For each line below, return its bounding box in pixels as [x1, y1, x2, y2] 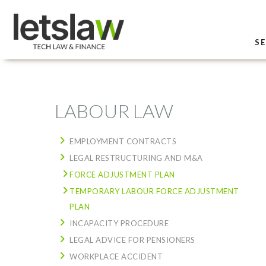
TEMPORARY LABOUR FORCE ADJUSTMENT [69, 186, 239, 196]
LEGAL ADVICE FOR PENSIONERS [69, 235, 195, 245]
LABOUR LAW [55, 99, 173, 122]
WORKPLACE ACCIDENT [69, 252, 163, 261]
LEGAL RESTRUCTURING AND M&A [69, 153, 203, 163]
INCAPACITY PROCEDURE [69, 218, 169, 228]
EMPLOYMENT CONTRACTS [69, 137, 176, 146]
